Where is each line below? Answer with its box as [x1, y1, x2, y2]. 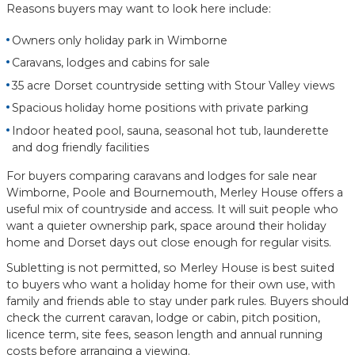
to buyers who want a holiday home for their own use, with [6, 277, 335, 292]
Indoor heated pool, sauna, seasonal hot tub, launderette [12, 123, 329, 138]
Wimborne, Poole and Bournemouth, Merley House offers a [6, 185, 343, 200]
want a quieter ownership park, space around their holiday [6, 218, 326, 233]
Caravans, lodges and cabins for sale [12, 55, 210, 71]
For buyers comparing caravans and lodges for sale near [6, 168, 317, 183]
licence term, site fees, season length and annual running [6, 326, 323, 342]
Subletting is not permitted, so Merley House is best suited [6, 260, 334, 275]
